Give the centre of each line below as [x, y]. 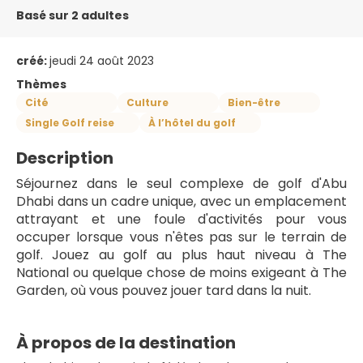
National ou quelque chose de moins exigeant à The [181, 273]
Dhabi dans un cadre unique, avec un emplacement [181, 201]
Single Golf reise [70, 122]
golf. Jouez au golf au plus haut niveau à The [181, 255]
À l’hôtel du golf [192, 122]
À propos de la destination [126, 343]
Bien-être [254, 102]
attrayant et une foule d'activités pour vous [181, 219]
